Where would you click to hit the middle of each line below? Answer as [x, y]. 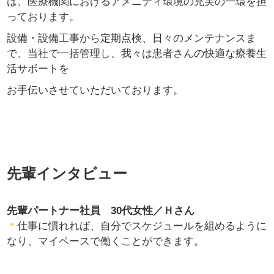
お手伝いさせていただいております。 [95, 90]
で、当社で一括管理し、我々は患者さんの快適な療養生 [137, 53]
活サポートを [38, 68]
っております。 [43, 17]
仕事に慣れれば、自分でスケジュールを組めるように [142, 226]
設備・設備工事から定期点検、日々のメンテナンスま [132, 38]
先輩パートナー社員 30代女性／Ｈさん [101, 211]
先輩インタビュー [67, 174]
